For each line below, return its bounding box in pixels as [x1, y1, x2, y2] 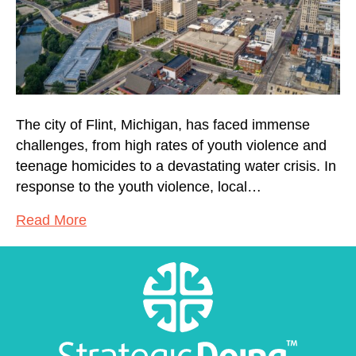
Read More [16, 211, 87, 228]
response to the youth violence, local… [16, 178, 261, 195]
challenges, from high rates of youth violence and [16, 137, 327, 153]
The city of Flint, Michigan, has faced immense [16, 116, 310, 133]
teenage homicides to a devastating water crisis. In [16, 157, 336, 174]
